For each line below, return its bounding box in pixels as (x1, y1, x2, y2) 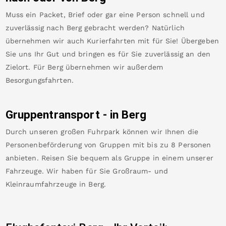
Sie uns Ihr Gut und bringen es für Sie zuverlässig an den (5, 50, 211, 59)
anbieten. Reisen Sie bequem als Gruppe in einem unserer (5, 154, 213, 162)
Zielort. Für (5, 63, 45, 72)
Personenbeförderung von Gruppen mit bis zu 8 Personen (5, 141, 211, 149)
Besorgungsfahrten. (5, 76, 74, 85)
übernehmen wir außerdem (65, 63, 163, 72)
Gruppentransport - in (5, 108, 119, 122)
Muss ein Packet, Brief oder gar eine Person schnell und (5, 11, 205, 19)
